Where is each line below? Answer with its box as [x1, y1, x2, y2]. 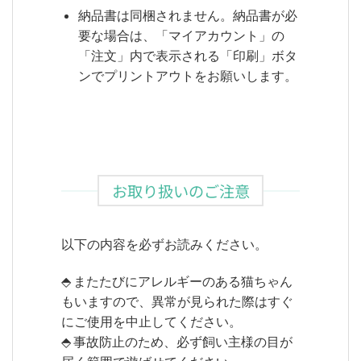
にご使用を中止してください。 [61, 313, 242, 329]
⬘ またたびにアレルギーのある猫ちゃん [61, 272, 293, 288]
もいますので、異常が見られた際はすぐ [61, 293, 293, 309]
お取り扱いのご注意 [111, 179, 250, 202]
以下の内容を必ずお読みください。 [61, 235, 268, 251]
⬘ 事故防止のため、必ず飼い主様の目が [61, 333, 293, 349]
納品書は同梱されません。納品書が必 [77, 7, 297, 23]
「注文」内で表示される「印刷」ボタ [77, 48, 297, 64]
